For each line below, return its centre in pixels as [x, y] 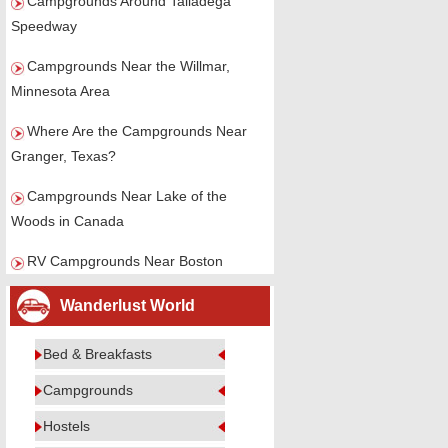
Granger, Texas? [63, 156]
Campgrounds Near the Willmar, [128, 66]
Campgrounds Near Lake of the [127, 196]
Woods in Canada [67, 221]
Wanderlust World [127, 305]
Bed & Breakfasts [97, 354]
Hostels [66, 426]
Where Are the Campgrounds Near [137, 131]
